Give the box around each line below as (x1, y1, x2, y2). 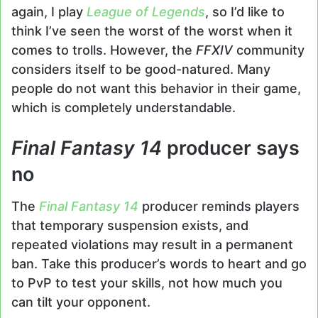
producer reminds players (138, 199, 300, 214)
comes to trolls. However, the (11, 42, 196, 57)
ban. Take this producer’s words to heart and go (11, 256, 307, 272)
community (236, 42, 305, 57)
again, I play (11, 4, 87, 19)
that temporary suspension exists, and (11, 218, 248, 234)
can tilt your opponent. (11, 295, 150, 310)
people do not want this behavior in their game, (11, 80, 301, 96)
